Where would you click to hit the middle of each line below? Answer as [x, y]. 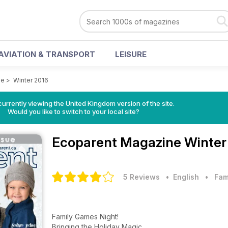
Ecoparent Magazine [118, 142]
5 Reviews [141, 177]
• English [180, 177]
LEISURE [131, 54]
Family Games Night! [86, 217]
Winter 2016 [31, 80]
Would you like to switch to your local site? [73, 111]
